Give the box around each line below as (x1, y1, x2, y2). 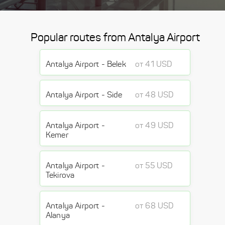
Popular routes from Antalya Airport (30, 31, 200, 44)
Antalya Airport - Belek (46, 59, 126, 69)
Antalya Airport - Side (46, 90, 123, 99)
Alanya (46, 210, 70, 220)
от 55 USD (135, 161, 173, 170)
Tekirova (46, 170, 75, 180)
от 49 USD (135, 121, 174, 130)
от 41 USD (135, 59, 172, 69)
